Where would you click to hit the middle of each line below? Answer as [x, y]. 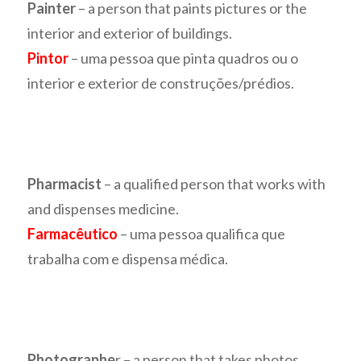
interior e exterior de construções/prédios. [161, 83]
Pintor [48, 58]
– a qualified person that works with [214, 184]
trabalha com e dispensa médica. [128, 259]
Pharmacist [65, 184]
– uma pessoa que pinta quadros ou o [184, 58]
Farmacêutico [73, 234]
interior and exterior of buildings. [130, 33]
